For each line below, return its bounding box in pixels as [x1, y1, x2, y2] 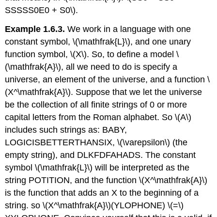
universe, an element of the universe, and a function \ [5, 75, 210, 85]
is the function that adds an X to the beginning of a [5, 188, 199, 198]
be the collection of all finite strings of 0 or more [5, 100, 187, 110]
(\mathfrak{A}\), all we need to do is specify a [5, 62, 178, 72]
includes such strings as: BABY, [5, 125, 127, 135]
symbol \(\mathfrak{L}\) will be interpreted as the [5, 163, 190, 173]
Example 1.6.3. [5, 24, 65, 34]
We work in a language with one [65, 24, 191, 34]
